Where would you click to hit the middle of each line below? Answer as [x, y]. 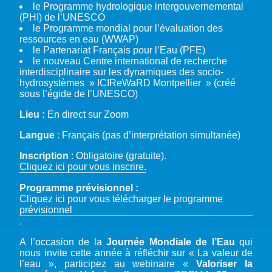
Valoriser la [221, 263]
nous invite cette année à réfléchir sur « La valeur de [136, 253]
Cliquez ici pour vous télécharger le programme [121, 199]
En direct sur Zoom [90, 114]
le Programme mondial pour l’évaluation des [128, 28]
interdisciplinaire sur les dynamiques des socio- [121, 72]
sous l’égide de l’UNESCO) [79, 93]
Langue [38, 135]
